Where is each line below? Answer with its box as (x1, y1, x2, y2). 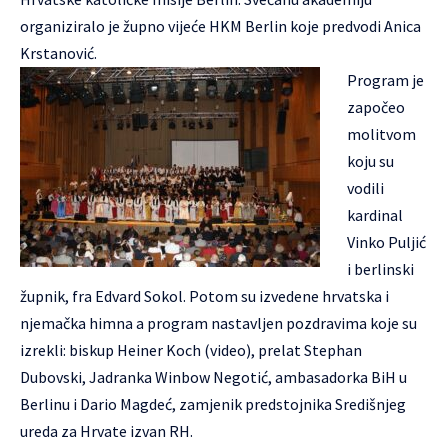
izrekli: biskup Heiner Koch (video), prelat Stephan (20, 340, 362, 361)
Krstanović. (20, 43, 97, 64)
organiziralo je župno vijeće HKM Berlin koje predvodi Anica (20, 16, 421, 37)
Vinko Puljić (347, 232, 426, 253)
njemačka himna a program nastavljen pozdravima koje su (20, 313, 417, 334)
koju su (347, 151, 394, 172)
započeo (347, 97, 405, 118)
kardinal (347, 205, 403, 226)
